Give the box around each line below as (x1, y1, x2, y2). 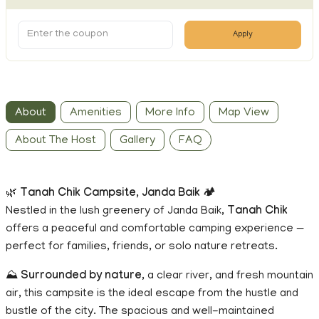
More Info (145, 106, 195, 120)
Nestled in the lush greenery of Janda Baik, (6, 204, 227, 218)
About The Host (15, 134, 96, 147)
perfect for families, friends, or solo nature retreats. (6, 240, 278, 253)
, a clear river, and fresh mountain (142, 269, 313, 283)
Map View (219, 106, 269, 120)
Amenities (70, 106, 122, 120)
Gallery (120, 134, 155, 147)
